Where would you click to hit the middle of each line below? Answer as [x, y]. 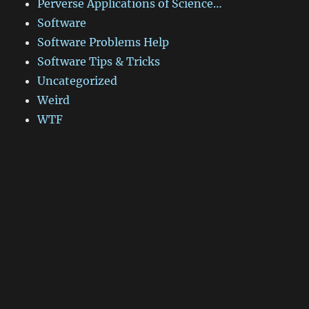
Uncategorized [78, 81]
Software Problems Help [103, 42]
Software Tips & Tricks [99, 61]
